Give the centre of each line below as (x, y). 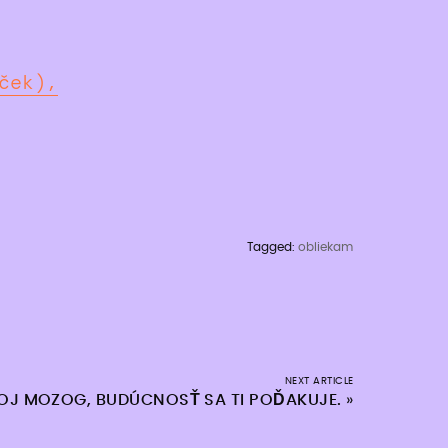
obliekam (326, 246)
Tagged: (273, 246)
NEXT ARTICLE (319, 380)
